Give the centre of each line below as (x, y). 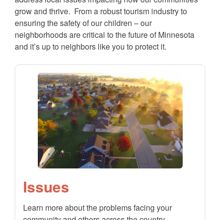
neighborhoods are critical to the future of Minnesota (105, 34)
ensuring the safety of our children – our (83, 23)
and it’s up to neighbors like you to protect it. (91, 46)
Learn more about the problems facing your (97, 207)
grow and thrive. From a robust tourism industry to (101, 11)
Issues (46, 186)
